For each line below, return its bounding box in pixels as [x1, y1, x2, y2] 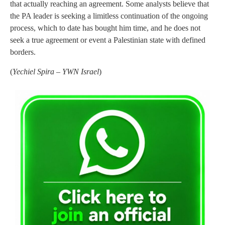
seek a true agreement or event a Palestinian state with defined [10, 36, 205, 45]
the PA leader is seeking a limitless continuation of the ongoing [10, 12, 208, 21]
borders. [10, 48, 36, 57]
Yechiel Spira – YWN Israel [13, 67, 99, 76]
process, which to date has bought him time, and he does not [10, 24, 200, 33]
